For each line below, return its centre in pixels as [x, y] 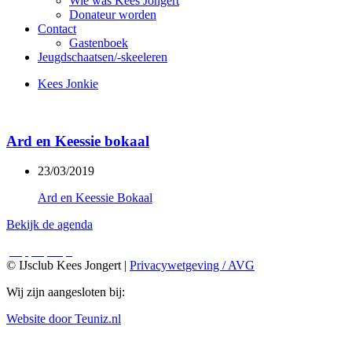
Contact [57, 29]
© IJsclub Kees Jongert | [68, 266]
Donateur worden [113, 15]
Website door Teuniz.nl [64, 319]
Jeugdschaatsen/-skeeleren [103, 57]
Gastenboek [99, 43]
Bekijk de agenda [49, 225]
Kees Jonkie [68, 84]
